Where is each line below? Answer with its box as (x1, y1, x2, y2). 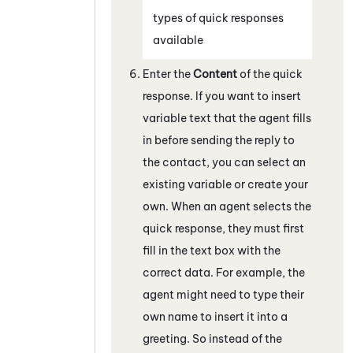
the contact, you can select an (143, 154, 306, 169)
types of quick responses (153, 10, 284, 25)
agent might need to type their (143, 287, 304, 302)
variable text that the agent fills (143, 110, 311, 125)
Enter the (143, 66, 193, 81)
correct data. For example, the (143, 265, 305, 280)
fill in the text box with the (143, 243, 281, 258)
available (153, 32, 203, 47)
